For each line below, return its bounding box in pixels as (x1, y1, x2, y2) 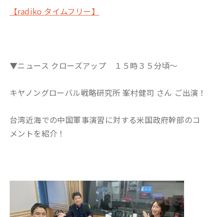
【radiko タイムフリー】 (10, 5, 99, 17)
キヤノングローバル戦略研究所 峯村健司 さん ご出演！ (10, 87, 206, 98)
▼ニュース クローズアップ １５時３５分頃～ (10, 60, 178, 71)
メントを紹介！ (10, 127, 65, 139)
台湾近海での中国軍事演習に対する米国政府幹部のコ (10, 114, 201, 125)
